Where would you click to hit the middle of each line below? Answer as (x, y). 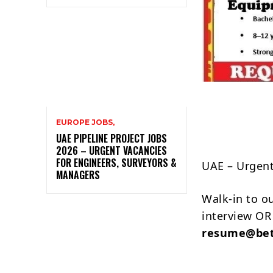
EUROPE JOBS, (85, 122)
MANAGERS (78, 175)
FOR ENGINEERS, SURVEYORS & (116, 162)
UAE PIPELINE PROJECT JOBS (112, 138)
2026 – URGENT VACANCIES (112, 150)
